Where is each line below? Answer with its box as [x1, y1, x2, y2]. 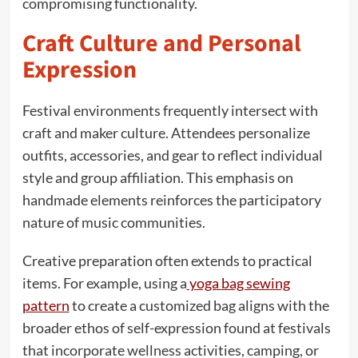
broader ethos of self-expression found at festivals [22, 318, 331, 336]
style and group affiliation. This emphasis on [22, 168, 293, 186]
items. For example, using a [22, 273, 187, 292]
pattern [22, 296, 70, 314]
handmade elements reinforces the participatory [22, 190, 321, 209]
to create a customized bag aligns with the [69, 296, 329, 314]
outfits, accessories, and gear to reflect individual [22, 145, 323, 164]
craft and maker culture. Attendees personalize [22, 123, 310, 141]
